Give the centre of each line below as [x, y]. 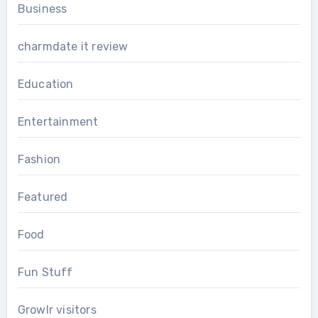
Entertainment [58, 121]
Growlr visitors [57, 309]
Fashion [39, 159]
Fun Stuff [45, 272]
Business [42, 9]
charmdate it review [73, 46]
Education [45, 84]
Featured [43, 197]
